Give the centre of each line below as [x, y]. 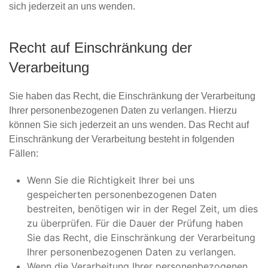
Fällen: [24, 153]
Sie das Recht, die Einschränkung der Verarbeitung [141, 237]
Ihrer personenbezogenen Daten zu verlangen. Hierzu [123, 110]
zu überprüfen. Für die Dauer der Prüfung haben [135, 223]
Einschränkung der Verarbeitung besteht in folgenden [122, 139]
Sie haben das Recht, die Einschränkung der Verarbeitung [132, 96]
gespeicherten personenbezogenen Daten [122, 194]
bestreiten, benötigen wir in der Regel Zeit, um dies [142, 209]
